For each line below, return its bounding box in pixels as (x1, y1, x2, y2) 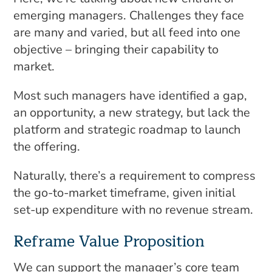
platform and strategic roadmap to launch (13, 121, 241, 138)
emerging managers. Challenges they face (13, 7, 245, 24)
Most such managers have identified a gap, (13, 87, 248, 104)
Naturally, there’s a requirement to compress (13, 168, 256, 184)
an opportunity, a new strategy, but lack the (13, 104, 251, 121)
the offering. (13, 138, 81, 155)
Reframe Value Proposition (13, 229, 205, 254)
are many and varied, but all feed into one (13, 24, 241, 41)
